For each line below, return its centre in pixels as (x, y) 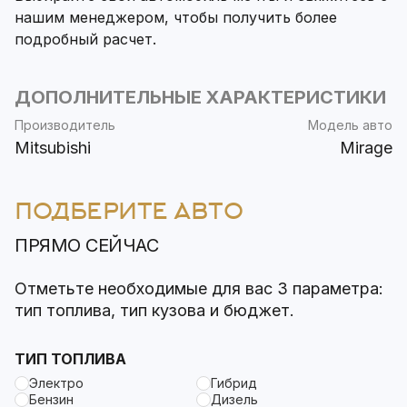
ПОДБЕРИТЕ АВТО (129, 212)
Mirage (366, 148)
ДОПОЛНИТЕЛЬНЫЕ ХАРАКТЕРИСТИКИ (200, 98)
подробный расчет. (85, 40)
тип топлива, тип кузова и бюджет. (154, 311)
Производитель (65, 125)
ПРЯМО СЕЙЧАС (87, 246)
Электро (56, 383)
